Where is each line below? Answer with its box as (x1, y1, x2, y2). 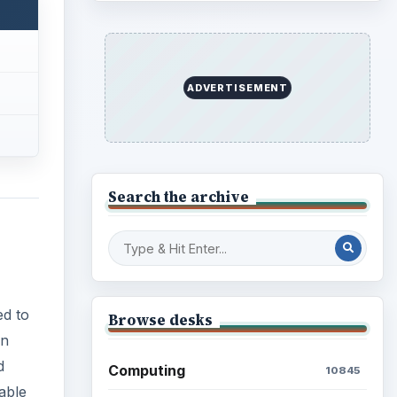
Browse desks (107, 309, 213, 330)
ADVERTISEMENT (186, 81, 289, 94)
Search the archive (107, 186, 249, 206)
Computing (107, 362, 185, 380)
